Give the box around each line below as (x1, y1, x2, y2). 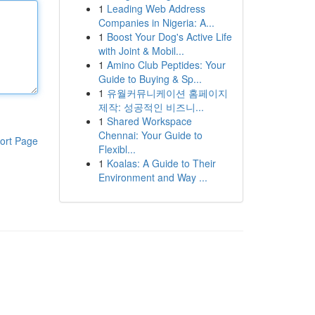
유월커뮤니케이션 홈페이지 (106, 86, 228, 100)
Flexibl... (98, 142, 136, 156)
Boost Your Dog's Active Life (106, 30, 232, 44)
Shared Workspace (106, 114, 192, 128)
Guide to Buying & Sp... (98, 72, 202, 86)
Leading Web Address (106, 1, 205, 15)
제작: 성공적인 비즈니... (98, 100, 204, 114)
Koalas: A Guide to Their (106, 156, 216, 170)
